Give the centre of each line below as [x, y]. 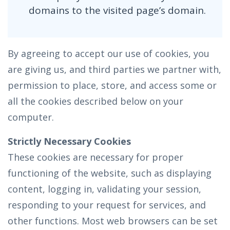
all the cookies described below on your [95, 101]
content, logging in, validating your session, [104, 189]
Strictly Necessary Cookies [69, 141]
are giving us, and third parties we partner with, [114, 69]
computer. [31, 117]
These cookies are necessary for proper [95, 157]
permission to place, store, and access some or [112, 85]
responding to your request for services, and [107, 205]
